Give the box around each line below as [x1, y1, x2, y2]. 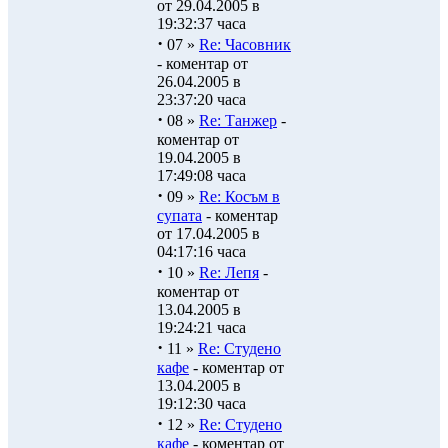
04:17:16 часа [157, 243, 246, 260]
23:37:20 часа [157, 91, 246, 108]
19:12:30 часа [157, 395, 246, 412]
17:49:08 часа [157, 167, 246, 184]
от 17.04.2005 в [157, 225, 260, 242]
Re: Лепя [199, 264, 259, 281]
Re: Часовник [199, 36, 291, 53]
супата [157, 207, 202, 224]
